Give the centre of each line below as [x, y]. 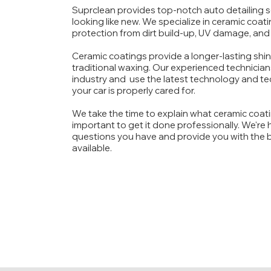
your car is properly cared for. [134, 90]
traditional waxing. [112, 67]
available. [92, 148]
